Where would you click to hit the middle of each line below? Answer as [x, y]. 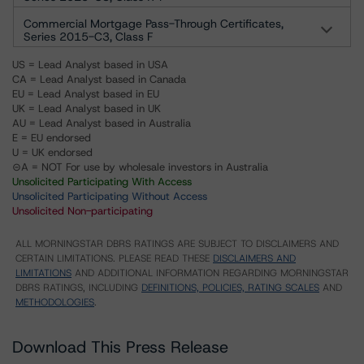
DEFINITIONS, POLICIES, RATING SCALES [230, 288]
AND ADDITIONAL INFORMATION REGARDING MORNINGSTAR [210, 273]
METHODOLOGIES [55, 302]
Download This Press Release [120, 347]
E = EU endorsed [52, 138]
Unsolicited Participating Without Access [110, 196]
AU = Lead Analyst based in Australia [102, 123]
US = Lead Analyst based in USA [90, 65]
